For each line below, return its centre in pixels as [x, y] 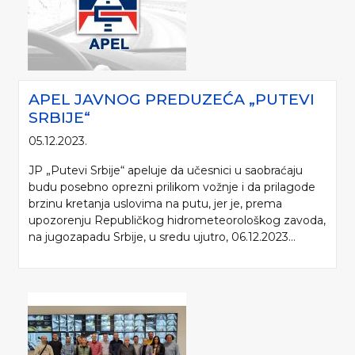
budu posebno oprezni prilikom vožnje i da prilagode [172, 187]
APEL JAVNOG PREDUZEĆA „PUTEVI [172, 99]
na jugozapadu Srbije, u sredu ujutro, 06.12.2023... [162, 237]
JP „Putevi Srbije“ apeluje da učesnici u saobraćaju [166, 171]
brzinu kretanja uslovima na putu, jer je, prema [155, 204]
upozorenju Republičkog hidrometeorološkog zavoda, [177, 221]
